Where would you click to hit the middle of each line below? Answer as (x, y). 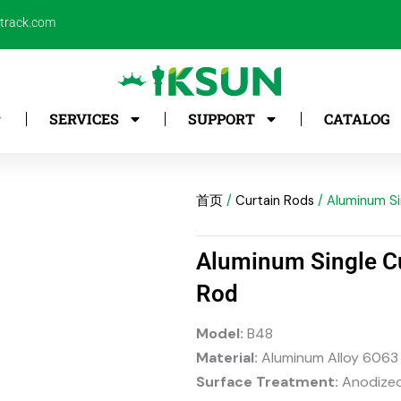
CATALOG (357, 119)
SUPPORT (222, 119)
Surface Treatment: (268, 381)
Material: (227, 357)
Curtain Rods (275, 200)
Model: (220, 333)
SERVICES (84, 119)
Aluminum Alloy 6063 (328, 357)
